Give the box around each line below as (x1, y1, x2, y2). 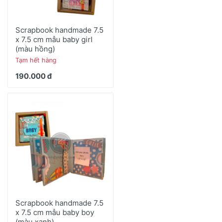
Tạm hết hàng (15, 56, 56, 64)
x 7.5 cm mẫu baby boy (15, 207, 94, 217)
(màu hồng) (15, 44, 55, 54)
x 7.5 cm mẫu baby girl (15, 34, 93, 44)
